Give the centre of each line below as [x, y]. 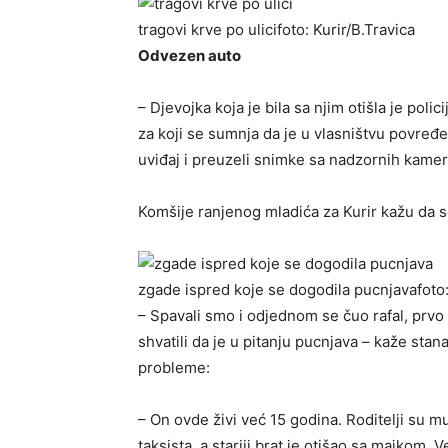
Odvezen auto [189, 56]
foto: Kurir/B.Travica [346, 30]
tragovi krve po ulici [207, 30]
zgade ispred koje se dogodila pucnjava [277, 290]
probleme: [174, 368]
